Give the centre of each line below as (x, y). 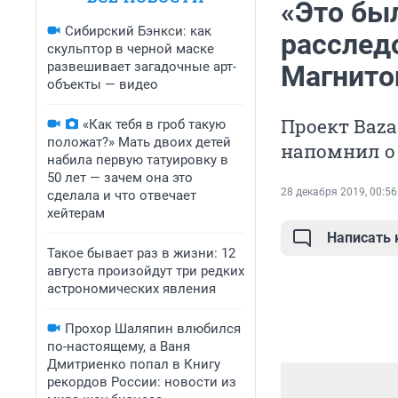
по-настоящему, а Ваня (119, 346)
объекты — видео (103, 84)
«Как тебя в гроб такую (154, 124)
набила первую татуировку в (138, 160)
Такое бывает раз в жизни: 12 (141, 253)
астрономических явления (131, 289)
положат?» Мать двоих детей (139, 142)
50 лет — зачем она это (120, 178)
